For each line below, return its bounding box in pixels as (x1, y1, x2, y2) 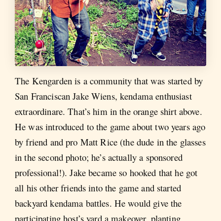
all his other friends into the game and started (15, 182, 182, 194)
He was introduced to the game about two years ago (15, 120, 206, 133)
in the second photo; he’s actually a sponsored (15, 151, 183, 164)
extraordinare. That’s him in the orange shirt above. (15, 105, 202, 118)
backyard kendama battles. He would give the (15, 197, 182, 210)
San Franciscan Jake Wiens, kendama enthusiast (15, 90, 192, 103)
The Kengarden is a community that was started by (15, 74, 203, 87)
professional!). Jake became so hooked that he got (15, 166, 198, 179)
